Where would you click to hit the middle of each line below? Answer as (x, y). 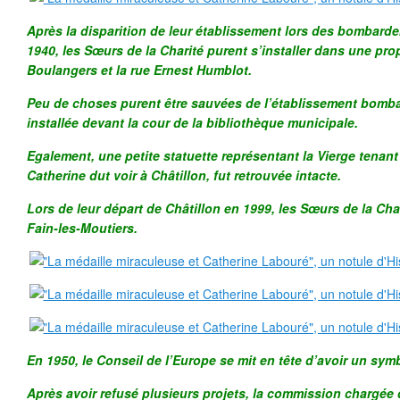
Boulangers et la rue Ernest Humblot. (139, 70)
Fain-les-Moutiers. (82, 228)
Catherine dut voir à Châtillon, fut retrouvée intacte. (184, 175)
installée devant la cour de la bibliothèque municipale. (192, 122)
